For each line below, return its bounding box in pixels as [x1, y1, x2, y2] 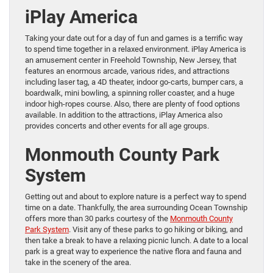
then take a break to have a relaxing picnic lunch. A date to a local [25, 236, 248, 246]
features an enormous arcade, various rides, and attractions [25, 66, 230, 76]
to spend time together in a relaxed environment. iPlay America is [25, 44, 246, 54]
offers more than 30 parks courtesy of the [25, 214, 170, 224]
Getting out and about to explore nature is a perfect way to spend [25, 192, 246, 202]
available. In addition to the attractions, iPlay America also [25, 110, 222, 120]
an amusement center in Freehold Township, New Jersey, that [25, 55, 236, 65]
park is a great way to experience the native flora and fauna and [25, 247, 241, 257]
